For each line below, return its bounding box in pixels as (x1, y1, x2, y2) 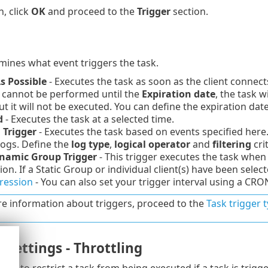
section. (170, 5, 208, 19)
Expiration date (141, 87, 215, 101)
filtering (212, 138, 251, 151)
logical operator (114, 138, 190, 151)
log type (71, 138, 109, 151)
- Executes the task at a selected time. (2, 112, 174, 126)
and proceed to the (45, 5, 137, 19)
